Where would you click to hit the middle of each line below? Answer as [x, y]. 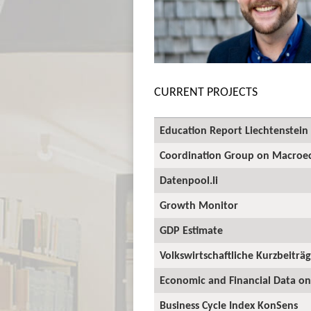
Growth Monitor [199, 205]
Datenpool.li [189, 180]
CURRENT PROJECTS [206, 91]
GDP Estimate [191, 230]
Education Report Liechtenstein [234, 130]
